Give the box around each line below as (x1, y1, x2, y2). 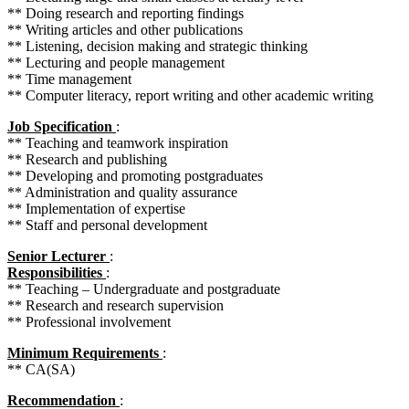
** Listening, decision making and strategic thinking (7, 37, 308, 54)
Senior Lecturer (7, 247, 110, 264)
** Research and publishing (7, 151, 167, 167)
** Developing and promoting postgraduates (7, 167, 263, 184)
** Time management (7, 70, 131, 87)
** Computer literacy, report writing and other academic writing (7, 87, 373, 103)
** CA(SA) (7, 361, 75, 377)
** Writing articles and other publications (7, 21, 243, 37)
